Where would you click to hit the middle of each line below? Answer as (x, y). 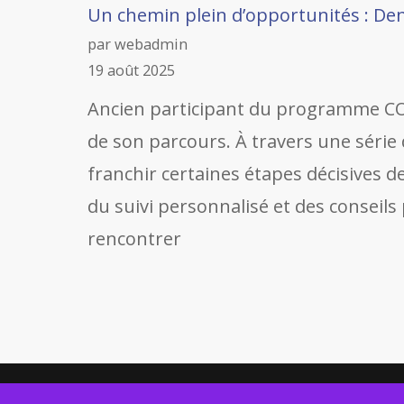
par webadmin (138, 44)
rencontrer (134, 239)
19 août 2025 (131, 70)
